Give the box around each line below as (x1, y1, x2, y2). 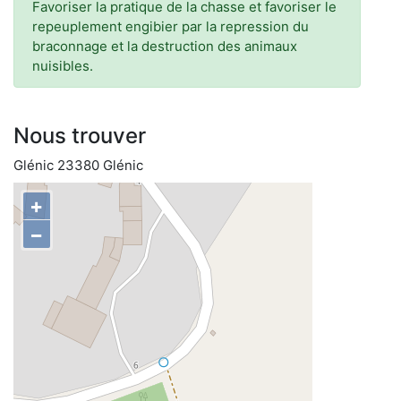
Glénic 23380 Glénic (13, 157, 143, 174)
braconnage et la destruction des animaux (32, 38, 297, 55)
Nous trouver (13, 123, 146, 149)
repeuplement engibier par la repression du (32, 18, 309, 35)
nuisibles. (32, 57, 93, 74)
